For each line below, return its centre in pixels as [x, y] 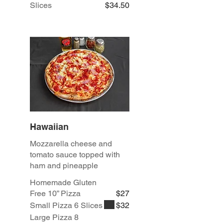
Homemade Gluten [63, 183]
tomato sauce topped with [75, 155]
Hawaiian [49, 127]
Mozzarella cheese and [71, 144]
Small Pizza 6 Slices [66, 206]
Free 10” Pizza [55, 194]
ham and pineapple [64, 166]
